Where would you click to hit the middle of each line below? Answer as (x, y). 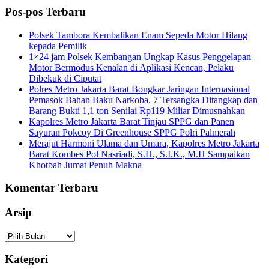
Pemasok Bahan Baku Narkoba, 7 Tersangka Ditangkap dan (143, 100)
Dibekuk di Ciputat (65, 78)
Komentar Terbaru (52, 188)
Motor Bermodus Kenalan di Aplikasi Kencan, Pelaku (131, 67)
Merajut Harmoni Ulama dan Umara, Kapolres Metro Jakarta (144, 143)
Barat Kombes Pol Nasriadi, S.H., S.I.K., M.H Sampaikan (139, 154)
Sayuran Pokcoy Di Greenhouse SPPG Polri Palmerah (132, 132)
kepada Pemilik (58, 46)
